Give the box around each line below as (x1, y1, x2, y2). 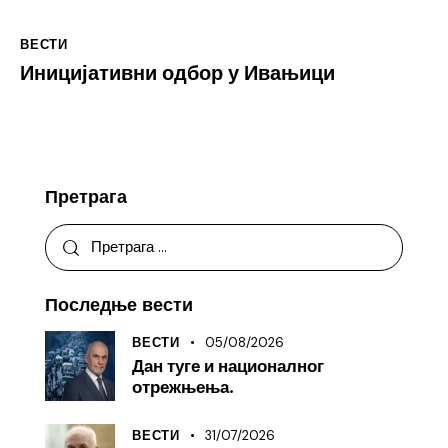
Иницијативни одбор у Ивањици (20, 60, 335, 86)
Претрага (45, 185, 127, 208)
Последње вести (45, 294, 193, 317)
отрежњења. (132, 377, 234, 399)
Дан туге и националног (132, 356, 324, 378)
